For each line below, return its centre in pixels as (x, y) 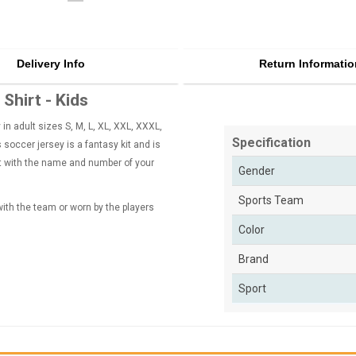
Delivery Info (50, 64)
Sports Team (271, 201)
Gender (257, 171)
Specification (271, 143)
